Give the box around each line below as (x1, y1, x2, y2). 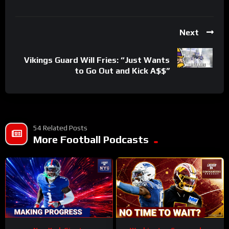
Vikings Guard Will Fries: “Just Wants (24, 55, 170, 65)
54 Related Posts (33, 123, 87, 132)
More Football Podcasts (33, 133, 149, 145)
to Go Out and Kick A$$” (75, 66, 170, 76)
